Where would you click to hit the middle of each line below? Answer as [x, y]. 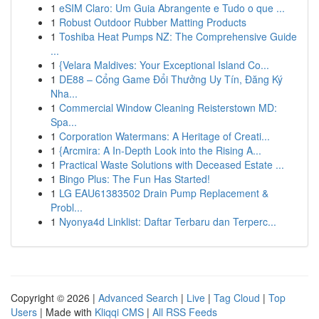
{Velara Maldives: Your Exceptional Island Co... [164, 65]
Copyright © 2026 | [54, 298]
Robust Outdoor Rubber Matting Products [153, 22]
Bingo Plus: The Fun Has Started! [135, 179]
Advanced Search [138, 298]
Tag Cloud [237, 298]
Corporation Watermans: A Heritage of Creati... [164, 136]
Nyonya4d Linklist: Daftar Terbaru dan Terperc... [168, 221]
